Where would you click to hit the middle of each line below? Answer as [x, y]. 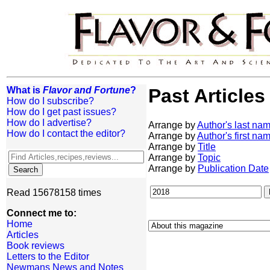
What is [25, 90]
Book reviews [36, 246]
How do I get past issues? [61, 112]
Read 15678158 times [54, 193]
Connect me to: [42, 213]
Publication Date [233, 169]
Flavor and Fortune [86, 90]
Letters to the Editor [48, 256]
